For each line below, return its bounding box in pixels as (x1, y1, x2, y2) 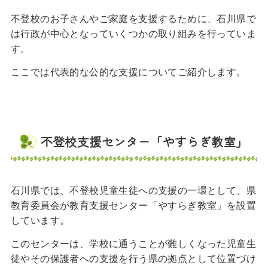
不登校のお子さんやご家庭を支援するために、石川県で (10, 12, 256, 26)
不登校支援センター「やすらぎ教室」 (40, 133, 248, 151)
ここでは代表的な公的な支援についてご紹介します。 (10, 65, 246, 79)
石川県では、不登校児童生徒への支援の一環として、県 (10, 184, 256, 197)
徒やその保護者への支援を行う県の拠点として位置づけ (10, 252, 256, 266)
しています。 (10, 214, 70, 227)
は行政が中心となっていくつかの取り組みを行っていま (10, 27, 256, 41)
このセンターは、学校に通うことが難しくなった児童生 (10, 237, 256, 251)
